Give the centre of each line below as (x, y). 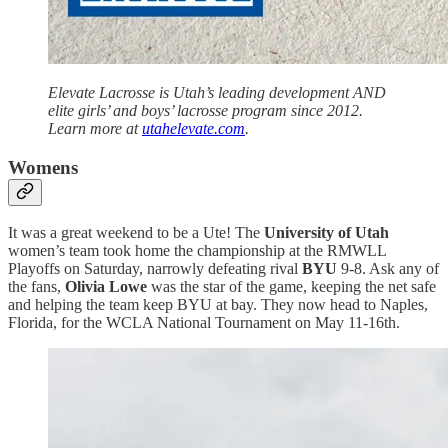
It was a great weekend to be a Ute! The (136, 233)
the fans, (36, 287)
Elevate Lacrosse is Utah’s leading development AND (217, 92)
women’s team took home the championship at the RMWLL (197, 251)
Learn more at (95, 128)
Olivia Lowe (106, 287)
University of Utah (326, 233)
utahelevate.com (193, 128)
